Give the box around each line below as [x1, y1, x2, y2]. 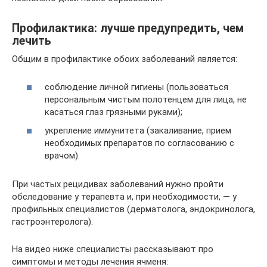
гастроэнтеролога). [12, 216, 93, 227]
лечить [12, 34, 51, 48]
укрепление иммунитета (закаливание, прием [45, 125, 231, 136]
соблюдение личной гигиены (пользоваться [45, 81, 228, 92]
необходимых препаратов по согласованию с [45, 138, 234, 148]
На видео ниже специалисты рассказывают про [12, 244, 213, 254]
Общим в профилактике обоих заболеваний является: [12, 54, 237, 64]
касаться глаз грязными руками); [45, 106, 182, 117]
